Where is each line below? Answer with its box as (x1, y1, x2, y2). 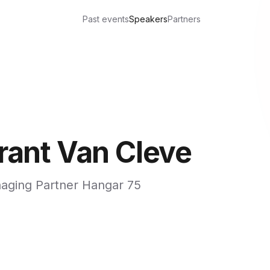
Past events (83, 14, 130, 24)
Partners (168, 14, 201, 24)
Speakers (129, 14, 168, 24)
